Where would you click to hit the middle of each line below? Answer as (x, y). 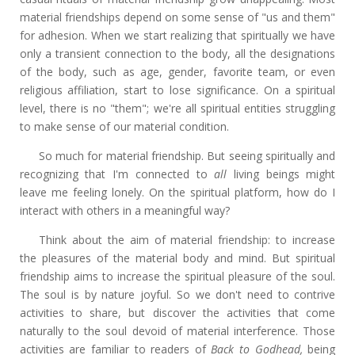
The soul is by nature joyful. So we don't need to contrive (177, 294)
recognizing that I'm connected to (117, 174)
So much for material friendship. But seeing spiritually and (187, 155)
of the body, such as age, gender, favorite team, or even (177, 71)
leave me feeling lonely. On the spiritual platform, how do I (177, 192)
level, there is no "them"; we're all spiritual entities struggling (177, 108)
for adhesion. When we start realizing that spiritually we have (177, 35)
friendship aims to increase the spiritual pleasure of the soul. (177, 276)
